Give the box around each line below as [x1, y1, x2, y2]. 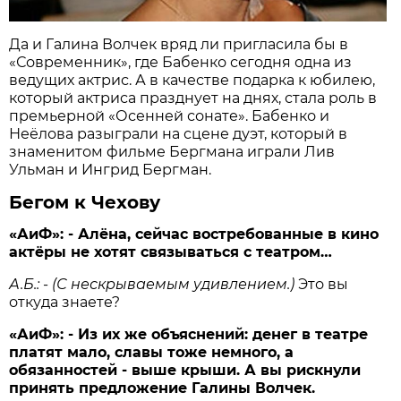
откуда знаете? [9, 294, 121, 311]
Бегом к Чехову [9, 192, 161, 214]
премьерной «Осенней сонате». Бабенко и [9, 107, 330, 125]
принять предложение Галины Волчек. [9, 380, 316, 397]
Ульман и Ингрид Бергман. [9, 161, 212, 179]
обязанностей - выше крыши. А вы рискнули [9, 362, 362, 380]
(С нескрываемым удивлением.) [52, 276, 299, 294]
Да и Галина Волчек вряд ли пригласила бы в [9, 36, 349, 54]
